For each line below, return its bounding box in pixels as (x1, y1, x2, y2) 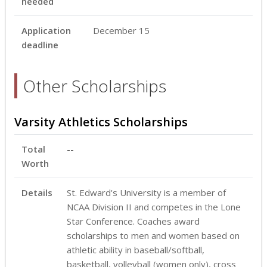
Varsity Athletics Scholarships (14, 113, 188, 130)
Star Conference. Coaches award (67, 215, 200, 227)
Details (21, 186, 52, 198)
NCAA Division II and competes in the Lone (67, 200, 241, 213)
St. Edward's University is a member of (67, 186, 226, 198)
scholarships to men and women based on (67, 229, 240, 241)
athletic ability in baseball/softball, (67, 243, 204, 256)
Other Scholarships (23, 74, 166, 97)
